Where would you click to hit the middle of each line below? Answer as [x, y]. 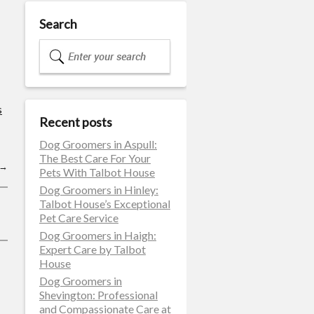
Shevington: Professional [98, 295]
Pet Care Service [79, 218]
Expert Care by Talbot [93, 249]
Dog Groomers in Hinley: [99, 190]
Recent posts [76, 122]
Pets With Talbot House [97, 172]
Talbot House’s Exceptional [105, 204]
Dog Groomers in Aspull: [98, 144]
